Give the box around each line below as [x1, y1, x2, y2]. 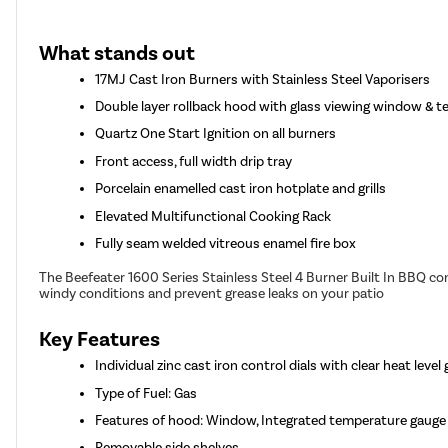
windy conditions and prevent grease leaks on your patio [39, 285, 385, 303]
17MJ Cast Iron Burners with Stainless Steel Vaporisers [95, 70, 431, 88]
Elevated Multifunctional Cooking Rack [95, 207, 332, 225]
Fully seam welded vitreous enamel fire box [95, 234, 357, 252]
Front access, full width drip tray [95, 152, 293, 170]
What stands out [39, 39, 196, 66]
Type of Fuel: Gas [95, 384, 198, 402]
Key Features [39, 326, 161, 353]
